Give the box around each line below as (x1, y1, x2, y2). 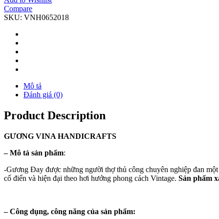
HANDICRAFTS (56, 131, 116, 140)
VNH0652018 (24, 13, 69, 22)
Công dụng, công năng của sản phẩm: (8, 207, 135, 216)
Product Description (4, 109, 106, 122)
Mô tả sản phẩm (8, 148, 64, 157)
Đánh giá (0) (23, 90, 63, 99)
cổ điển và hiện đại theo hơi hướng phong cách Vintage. (4, 174, 178, 182)
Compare (4, 4, 32, 13)
